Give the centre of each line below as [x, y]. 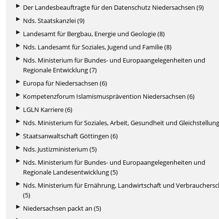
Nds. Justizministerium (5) [60, 149]
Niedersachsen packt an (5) [62, 208]
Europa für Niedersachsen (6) [65, 83]
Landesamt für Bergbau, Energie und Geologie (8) [94, 33]
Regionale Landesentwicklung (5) [71, 172]
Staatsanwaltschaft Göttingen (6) [71, 136]
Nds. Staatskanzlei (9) [54, 20]
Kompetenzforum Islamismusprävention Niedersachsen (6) [109, 96]
